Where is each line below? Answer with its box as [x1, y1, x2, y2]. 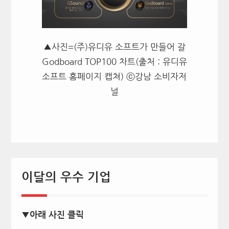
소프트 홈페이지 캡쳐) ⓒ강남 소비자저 [42, 72, 187, 81]
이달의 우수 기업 [21, 171, 111, 184]
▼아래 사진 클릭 [21, 210, 84, 219]
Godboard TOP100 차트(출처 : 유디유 [41, 57, 187, 66]
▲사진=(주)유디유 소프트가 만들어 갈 [43, 42, 186, 51]
